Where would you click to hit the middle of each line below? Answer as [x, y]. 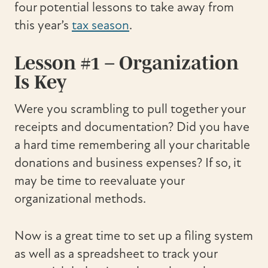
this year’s [43, 25]
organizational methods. [80, 199]
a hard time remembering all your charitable [132, 145]
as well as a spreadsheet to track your [116, 254]
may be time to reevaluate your [99, 181]
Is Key [41, 82]
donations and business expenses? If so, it [128, 163]
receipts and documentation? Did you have [132, 127]
